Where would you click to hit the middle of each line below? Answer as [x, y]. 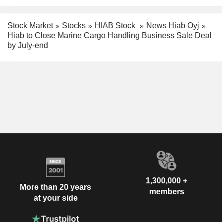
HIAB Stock [116, 25]
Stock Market [30, 25]
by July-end [28, 46]
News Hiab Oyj [173, 25]
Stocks [74, 25]
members [166, 192]
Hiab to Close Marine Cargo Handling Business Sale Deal [110, 36]
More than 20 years [55, 187]
